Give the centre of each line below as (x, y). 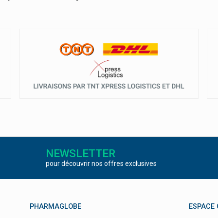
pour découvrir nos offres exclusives (101, 163)
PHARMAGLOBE (55, 206)
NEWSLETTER (81, 153)
